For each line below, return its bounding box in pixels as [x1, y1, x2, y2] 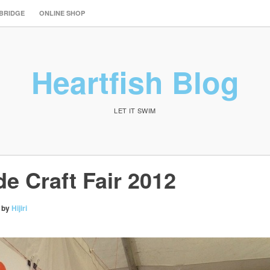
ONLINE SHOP [39, 8, 85, 17]
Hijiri [11, 202, 27, 213]
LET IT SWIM [114, 105, 156, 115]
